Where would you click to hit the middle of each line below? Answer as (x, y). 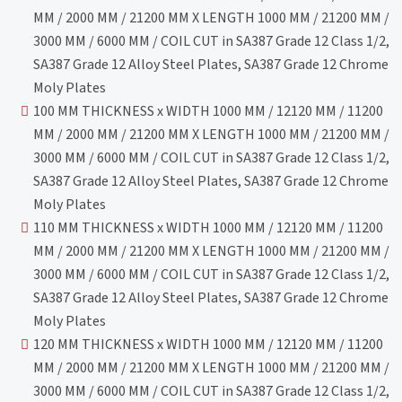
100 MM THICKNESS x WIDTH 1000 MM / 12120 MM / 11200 (209, 111)
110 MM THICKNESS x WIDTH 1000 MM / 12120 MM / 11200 (209, 227)
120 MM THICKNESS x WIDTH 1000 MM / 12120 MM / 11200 (209, 344)
